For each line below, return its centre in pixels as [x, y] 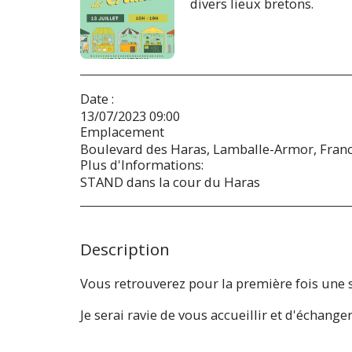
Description [125, 249]
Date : [97, 98]
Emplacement [122, 131]
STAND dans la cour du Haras [170, 181]
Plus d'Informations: [142, 164]
